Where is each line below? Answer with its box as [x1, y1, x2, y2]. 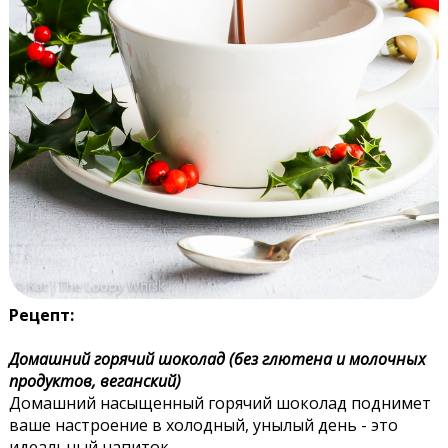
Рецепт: [8, 303, 74, 326]
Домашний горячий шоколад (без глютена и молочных [8, 347, 426, 370]
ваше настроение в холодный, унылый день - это [8, 413, 398, 436]
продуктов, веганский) [8, 369, 181, 392]
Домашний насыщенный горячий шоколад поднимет [8, 391, 431, 414]
